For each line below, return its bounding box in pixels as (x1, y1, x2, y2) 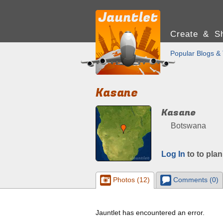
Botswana (169, 121, 206, 130)
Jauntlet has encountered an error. (96, 209, 205, 217)
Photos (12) (111, 175, 150, 184)
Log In (161, 150, 185, 158)
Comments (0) (171, 175, 219, 184)
